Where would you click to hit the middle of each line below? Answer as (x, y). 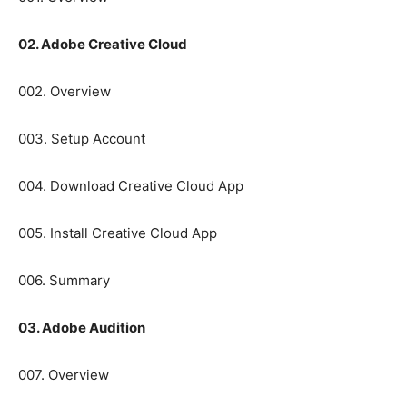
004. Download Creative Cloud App (131, 186)
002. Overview (65, 92)
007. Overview (64, 375)
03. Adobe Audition (82, 328)
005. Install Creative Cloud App (118, 233)
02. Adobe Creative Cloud (103, 45)
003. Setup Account (82, 139)
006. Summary (64, 281)
